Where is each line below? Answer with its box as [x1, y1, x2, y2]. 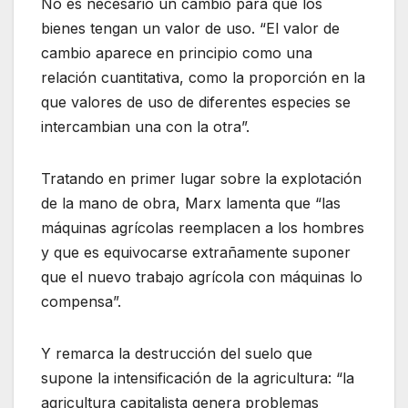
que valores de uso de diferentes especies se [41, 92, 351, 111]
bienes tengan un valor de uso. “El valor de [41, 18, 340, 37]
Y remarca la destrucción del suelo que [41, 343, 312, 362]
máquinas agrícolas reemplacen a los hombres [41, 218, 364, 237]
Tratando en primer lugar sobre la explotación [41, 168, 362, 188]
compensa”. [41, 291, 121, 311]
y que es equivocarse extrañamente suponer [41, 242, 351, 261]
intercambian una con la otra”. [41, 117, 250, 136]
